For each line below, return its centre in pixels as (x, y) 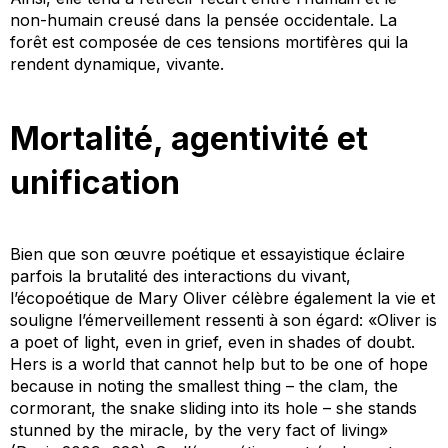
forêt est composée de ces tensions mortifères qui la (209, 41)
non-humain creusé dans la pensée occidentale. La (203, 19)
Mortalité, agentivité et (189, 139)
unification (95, 183)
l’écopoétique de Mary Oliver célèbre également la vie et (222, 297)
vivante (193, 63)
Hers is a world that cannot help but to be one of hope (219, 363)
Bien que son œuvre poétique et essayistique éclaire (207, 253)
